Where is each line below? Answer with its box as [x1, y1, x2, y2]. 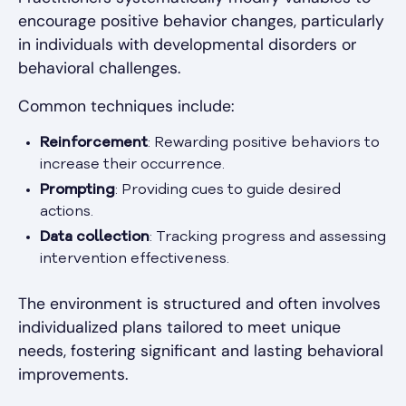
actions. [40, 204, 93, 219]
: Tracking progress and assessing [150, 229, 386, 245]
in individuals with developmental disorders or [18, 34, 356, 54]
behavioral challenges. [18, 57, 180, 78]
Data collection [40, 229, 150, 245]
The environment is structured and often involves [18, 293, 381, 314]
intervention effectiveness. [40, 251, 229, 266]
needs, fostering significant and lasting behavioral [18, 340, 383, 361]
